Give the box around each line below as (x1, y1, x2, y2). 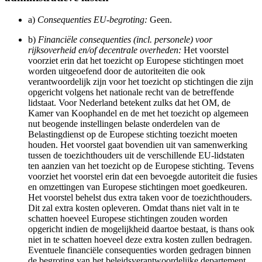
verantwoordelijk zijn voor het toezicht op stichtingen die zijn (28, 77, 253, 87)
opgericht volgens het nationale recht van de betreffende (28, 87, 234, 98)
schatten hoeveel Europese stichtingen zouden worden (28, 213, 227, 224)
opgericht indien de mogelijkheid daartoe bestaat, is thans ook (28, 224, 254, 235)
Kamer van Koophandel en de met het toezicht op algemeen (28, 108, 249, 119)
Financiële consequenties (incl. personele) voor (38, 35, 212, 45)
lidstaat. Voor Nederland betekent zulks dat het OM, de (28, 98, 230, 108)
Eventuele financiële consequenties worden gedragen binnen (28, 245, 251, 256)
